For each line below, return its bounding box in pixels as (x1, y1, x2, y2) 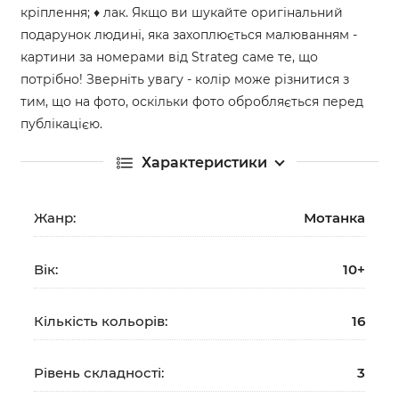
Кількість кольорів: (34, 312, 167, 330)
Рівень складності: (34, 363, 164, 381)
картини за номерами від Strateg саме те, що (20, 48, 318, 65)
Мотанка (304, 208, 365, 226)
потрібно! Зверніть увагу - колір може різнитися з (20, 70, 349, 87)
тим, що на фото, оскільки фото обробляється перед (20, 93, 363, 110)
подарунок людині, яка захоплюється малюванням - (20, 26, 357, 43)
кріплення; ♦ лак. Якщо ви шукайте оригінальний (20, 4, 343, 20)
